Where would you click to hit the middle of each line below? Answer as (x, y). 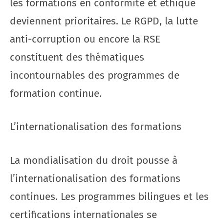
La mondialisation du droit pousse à (94, 160)
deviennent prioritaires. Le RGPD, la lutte (104, 21)
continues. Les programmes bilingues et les (109, 196)
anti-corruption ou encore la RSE (85, 39)
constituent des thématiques (77, 57)
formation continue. (56, 93)
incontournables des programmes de (95, 75)
